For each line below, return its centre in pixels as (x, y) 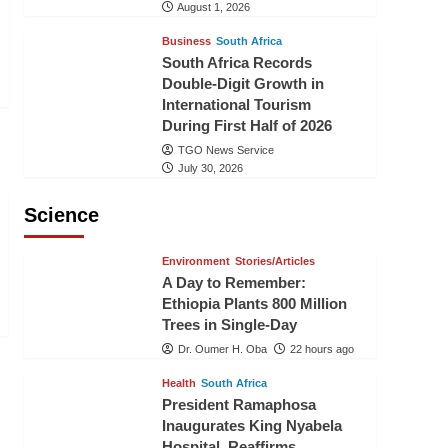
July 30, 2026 (210, 168)
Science (61, 215)
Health (178, 383)
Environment (195, 261)
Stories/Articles (274, 261)
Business (186, 41)
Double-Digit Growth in (242, 83)
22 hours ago (321, 349)
